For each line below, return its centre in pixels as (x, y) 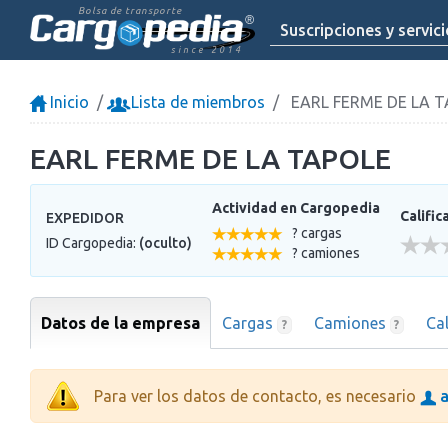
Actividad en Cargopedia (296, 208)
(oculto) (165, 242)
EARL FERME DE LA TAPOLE (210, 158)
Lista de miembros (196, 102)
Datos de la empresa (120, 322)
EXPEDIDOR (85, 218)
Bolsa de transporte (130, 10)
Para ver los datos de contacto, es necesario (257, 395)
